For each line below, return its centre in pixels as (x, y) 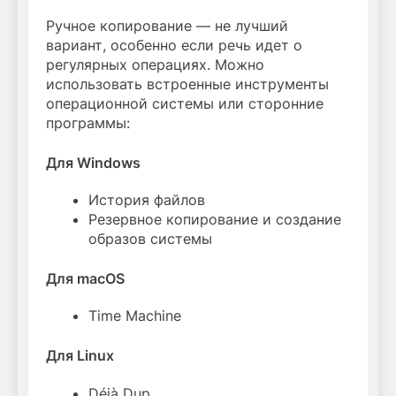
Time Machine (135, 316)
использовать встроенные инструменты (187, 84)
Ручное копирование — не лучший (167, 25)
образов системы (150, 239)
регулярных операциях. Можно (155, 64)
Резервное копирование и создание (215, 220)
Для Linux (80, 356)
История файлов (147, 200)
